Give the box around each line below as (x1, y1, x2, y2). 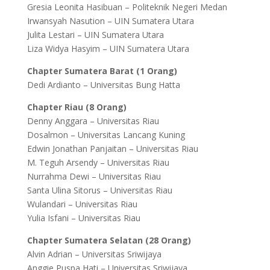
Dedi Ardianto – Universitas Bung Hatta (27, 79, 180, 90)
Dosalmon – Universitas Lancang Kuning (27, 129, 185, 140)
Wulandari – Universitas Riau (27, 198, 137, 210)
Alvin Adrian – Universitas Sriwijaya (27, 248, 162, 260)
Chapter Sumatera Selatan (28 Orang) (27, 234, 191, 246)
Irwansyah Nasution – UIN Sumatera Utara (27, 15, 194, 27)
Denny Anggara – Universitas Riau (27, 115, 159, 127)
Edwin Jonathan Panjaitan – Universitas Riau (27, 143, 198, 154)
